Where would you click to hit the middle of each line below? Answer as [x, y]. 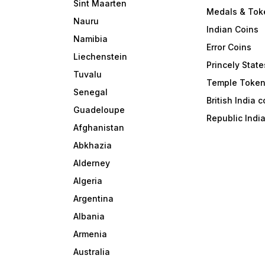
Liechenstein [101, 57]
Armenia [91, 234]
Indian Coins [233, 30]
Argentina [94, 199]
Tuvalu [88, 75]
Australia [92, 252]
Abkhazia [93, 146]
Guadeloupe [99, 110]
